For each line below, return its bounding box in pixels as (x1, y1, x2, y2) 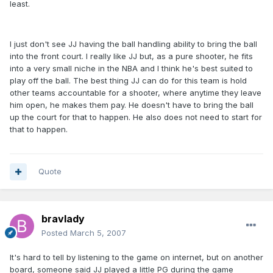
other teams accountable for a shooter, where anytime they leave (10, 88, 261, 98)
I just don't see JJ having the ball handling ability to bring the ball (10, 39, 257, 49)
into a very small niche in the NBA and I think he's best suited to (10, 63, 253, 74)
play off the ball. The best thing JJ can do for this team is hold (10, 76, 247, 86)
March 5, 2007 (70, 228, 126, 238)
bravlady (41, 213, 85, 225)
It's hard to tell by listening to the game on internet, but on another (10, 252, 263, 263)
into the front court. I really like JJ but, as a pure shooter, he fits (10, 51, 253, 62)
